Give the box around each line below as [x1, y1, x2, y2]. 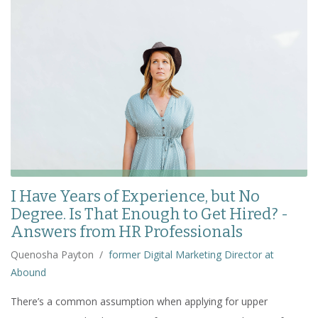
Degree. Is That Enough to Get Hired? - [11, 204, 288, 224]
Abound [11, 265, 46, 280]
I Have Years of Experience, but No [11, 187, 260, 207]
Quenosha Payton [11, 248, 94, 262]
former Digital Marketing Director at [109, 248, 274, 262]
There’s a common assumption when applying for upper [11, 295, 268, 309]
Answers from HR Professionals [11, 222, 243, 242]
